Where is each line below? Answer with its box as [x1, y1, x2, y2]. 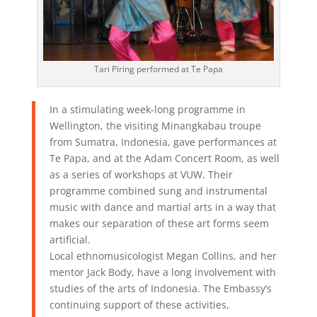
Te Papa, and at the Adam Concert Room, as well [49, 151, 279, 166]
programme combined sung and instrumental [49, 184, 267, 198]
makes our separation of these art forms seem [49, 217, 269, 231]
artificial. [49, 233, 91, 247]
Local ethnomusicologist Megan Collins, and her [49, 249, 277, 263]
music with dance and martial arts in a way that [49, 200, 276, 214]
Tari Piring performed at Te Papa [93, 63, 223, 76]
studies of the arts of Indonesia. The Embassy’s [49, 282, 272, 296]
